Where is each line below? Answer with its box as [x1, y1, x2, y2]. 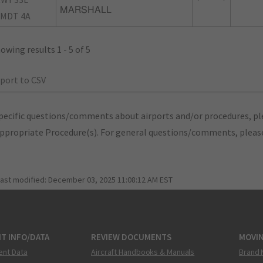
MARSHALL [60, 5, 112, 15]
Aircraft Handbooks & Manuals [91, 246, 195, 257]
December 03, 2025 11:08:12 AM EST [48, 174, 173, 185]
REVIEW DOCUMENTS [91, 231, 171, 243]
